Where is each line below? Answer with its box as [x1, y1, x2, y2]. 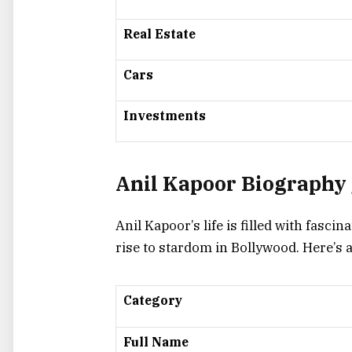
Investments [123, 107, 206, 123]
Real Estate [123, 25, 196, 42]
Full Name [123, 334, 189, 350]
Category [123, 292, 182, 309]
